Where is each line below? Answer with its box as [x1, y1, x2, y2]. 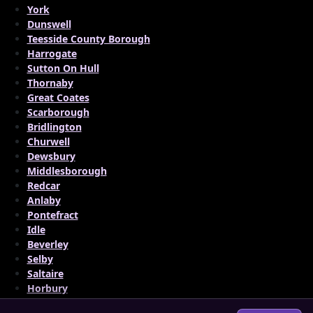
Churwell [27, 135, 70, 148]
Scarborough [27, 105, 89, 119]
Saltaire [27, 267, 64, 280]
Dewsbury [27, 150, 75, 163]
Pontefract [27, 208, 78, 221]
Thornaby [27, 76, 73, 89]
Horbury [27, 282, 68, 295]
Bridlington [27, 120, 82, 133]
